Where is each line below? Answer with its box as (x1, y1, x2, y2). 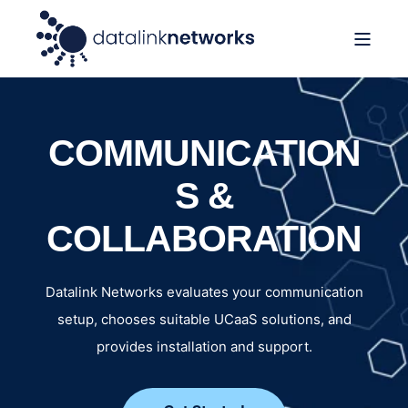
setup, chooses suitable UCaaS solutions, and (56, 311, 352, 328)
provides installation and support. (96, 338, 312, 355)
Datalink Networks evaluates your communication (45, 283, 363, 301)
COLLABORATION (46, 218, 362, 260)
